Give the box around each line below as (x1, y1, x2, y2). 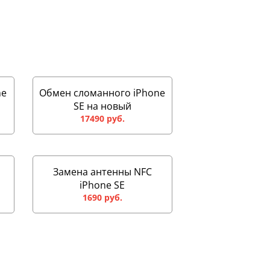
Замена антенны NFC (52, 165, 152, 178)
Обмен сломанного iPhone (39, 86, 166, 99)
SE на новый (73, 99, 131, 113)
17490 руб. (80, 112, 125, 124)
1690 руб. (82, 191, 122, 203)
